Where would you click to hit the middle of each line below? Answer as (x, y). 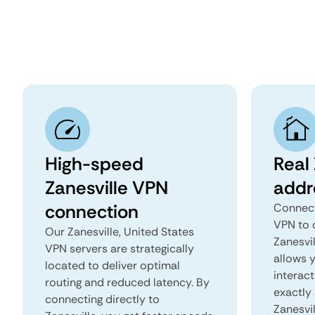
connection (92, 212)
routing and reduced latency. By (127, 282)
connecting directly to (102, 299)
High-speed (94, 164)
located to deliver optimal (112, 265)
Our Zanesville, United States (120, 232)
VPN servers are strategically (120, 249)
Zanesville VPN (107, 188)
